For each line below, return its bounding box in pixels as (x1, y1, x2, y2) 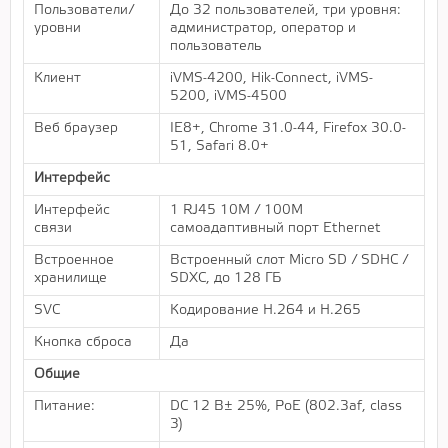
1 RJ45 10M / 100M (170, 203, 303, 217)
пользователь (170, 39, 262, 53)
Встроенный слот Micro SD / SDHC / (170, 253, 408, 267)
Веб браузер (34, 121, 118, 135)
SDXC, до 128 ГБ (170, 271, 282, 285)
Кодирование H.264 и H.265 (170, 303, 361, 317)
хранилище (34, 271, 107, 285)
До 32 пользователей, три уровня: (170, 3, 401, 17)
